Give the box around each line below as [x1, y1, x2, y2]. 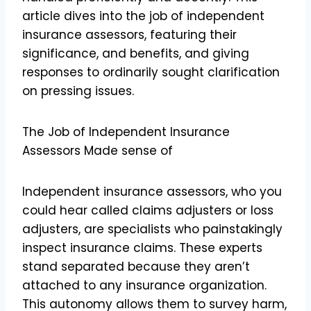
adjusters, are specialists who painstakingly [22, 220, 283, 237]
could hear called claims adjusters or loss [22, 201, 274, 219]
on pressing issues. [22, 82, 134, 99]
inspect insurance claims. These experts [22, 239, 262, 256]
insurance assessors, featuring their [22, 26, 237, 43]
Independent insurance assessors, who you [22, 183, 282, 200]
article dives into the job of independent [22, 7, 264, 24]
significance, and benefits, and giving [22, 44, 249, 62]
